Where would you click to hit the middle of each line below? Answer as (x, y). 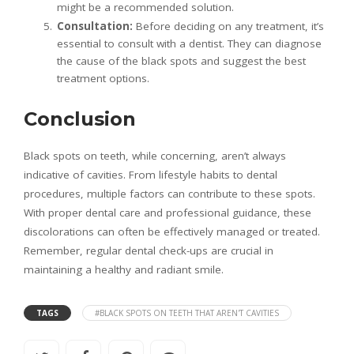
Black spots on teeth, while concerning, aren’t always (155, 155)
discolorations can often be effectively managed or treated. (172, 231)
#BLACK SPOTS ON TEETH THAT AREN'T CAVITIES (187, 313)
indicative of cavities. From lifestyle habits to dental (151, 174)
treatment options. (103, 78)
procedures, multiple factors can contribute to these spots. (169, 193)
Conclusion (80, 119)
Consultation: (95, 26)
